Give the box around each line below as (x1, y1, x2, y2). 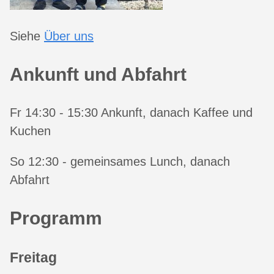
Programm (10, 207, 102, 228)
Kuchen (10, 124, 51, 138)
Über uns (44, 29, 94, 43)
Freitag (10, 249, 57, 265)
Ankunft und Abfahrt (10, 64, 187, 85)
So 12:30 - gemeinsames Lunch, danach (10, 154, 230, 168)
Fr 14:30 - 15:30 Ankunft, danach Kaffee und (10, 105, 253, 119)
